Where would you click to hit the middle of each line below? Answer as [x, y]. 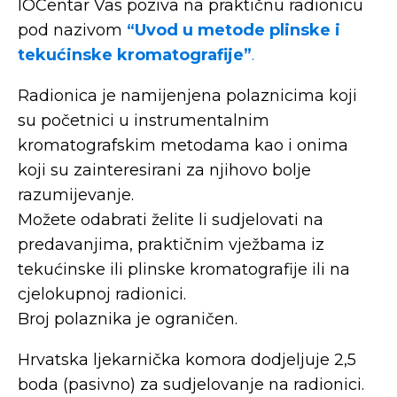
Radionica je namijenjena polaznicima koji [187, 96]
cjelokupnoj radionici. [102, 294]
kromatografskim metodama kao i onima [183, 145]
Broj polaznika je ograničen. [128, 319]
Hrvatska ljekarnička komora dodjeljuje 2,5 [187, 360]
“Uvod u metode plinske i [234, 30]
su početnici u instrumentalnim [144, 121]
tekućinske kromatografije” [135, 55]
